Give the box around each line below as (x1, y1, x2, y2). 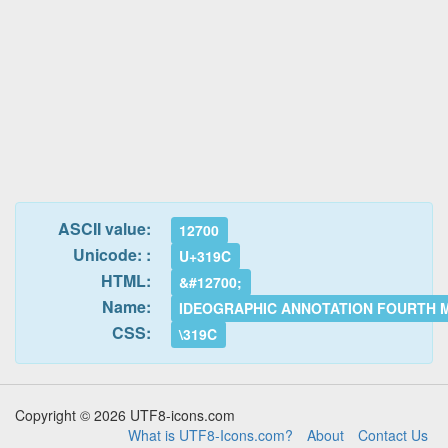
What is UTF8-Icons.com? (128, 425, 293, 446)
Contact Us (358, 425, 428, 446)
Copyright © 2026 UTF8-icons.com (15, 405, 235, 426)
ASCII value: (58, 217, 151, 241)
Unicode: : (73, 243, 151, 267)
